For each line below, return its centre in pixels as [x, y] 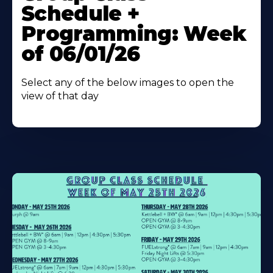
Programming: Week [134, 34]
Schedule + [80, 14]
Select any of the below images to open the [128, 83]
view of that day [60, 96]
